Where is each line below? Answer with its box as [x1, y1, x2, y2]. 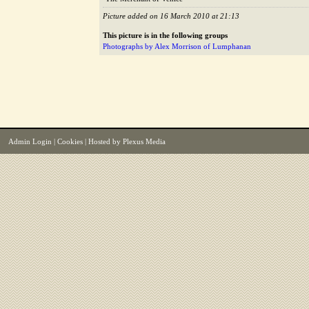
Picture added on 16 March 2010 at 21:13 [103, 12, 239, 21]
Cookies [57, 137, 83, 146]
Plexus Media [123, 137, 166, 146]
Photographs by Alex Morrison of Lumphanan [103, 42, 251, 51]
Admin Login [8, 137, 52, 146]
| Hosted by [83, 137, 123, 146]
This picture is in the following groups [103, 31, 228, 40]
